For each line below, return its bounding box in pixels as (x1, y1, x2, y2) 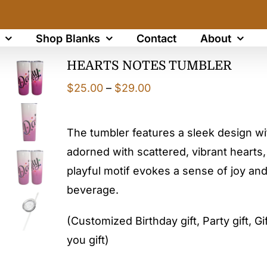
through (150, 138, 191, 151)
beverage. (67, 184, 119, 196)
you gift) (67, 234, 109, 246)
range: (150, 100, 183, 113)
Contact (136, 32, 176, 45)
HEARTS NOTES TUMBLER (67, 58, 232, 73)
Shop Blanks (35, 32, 100, 45)
